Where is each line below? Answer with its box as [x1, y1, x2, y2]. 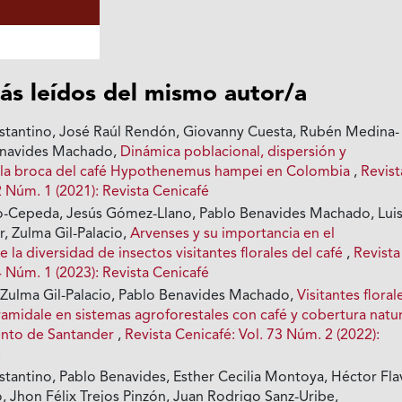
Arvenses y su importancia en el [130, 227, 336, 242]
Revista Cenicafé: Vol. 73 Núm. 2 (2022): [125, 328, 380, 344]
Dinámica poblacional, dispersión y [120, 145, 347, 161]
